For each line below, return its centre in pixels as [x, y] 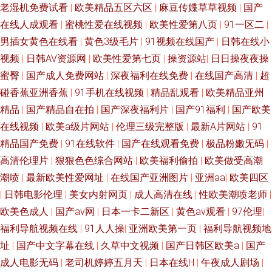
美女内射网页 [100, 195]
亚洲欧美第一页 [164, 229]
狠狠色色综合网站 [95, 161]
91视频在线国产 [181, 42]
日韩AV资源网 [57, 59]
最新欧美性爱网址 [66, 178]
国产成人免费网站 [66, 76]
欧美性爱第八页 [185, 25]
